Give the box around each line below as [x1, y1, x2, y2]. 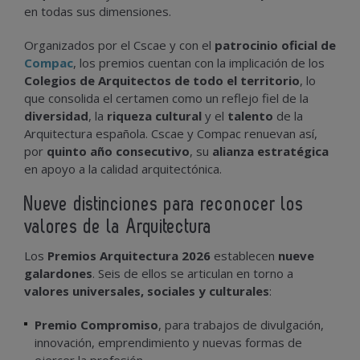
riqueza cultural [107, 107, 202, 124]
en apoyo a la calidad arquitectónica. [24, 160, 222, 177]
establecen [211, 247, 278, 264]
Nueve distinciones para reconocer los [24, 194, 304, 214]
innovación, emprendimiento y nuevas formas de [35, 333, 302, 350]
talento [227, 107, 273, 124]
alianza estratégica [212, 142, 329, 159]
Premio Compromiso [35, 316, 158, 333]
